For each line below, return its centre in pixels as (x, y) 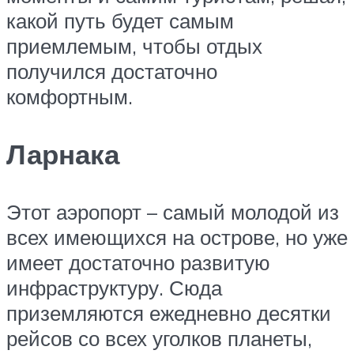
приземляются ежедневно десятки (169, 313)
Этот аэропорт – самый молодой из (173, 212)
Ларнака (63, 154)
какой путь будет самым (120, 20)
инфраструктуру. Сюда (114, 288)
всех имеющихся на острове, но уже (177, 237)
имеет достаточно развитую (138, 263)
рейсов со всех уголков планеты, (159, 339)
